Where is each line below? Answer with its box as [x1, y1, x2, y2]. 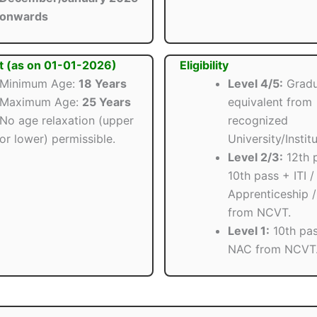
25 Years [82, 95, 131, 110]
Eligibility [179, 58, 229, 73]
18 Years [79, 76, 127, 91]
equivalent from [227, 95, 312, 110]
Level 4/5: [227, 76, 283, 91]
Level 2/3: [227, 150, 283, 165]
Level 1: [227, 224, 270, 238]
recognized [227, 113, 288, 128]
